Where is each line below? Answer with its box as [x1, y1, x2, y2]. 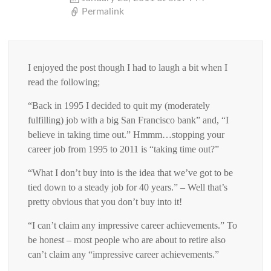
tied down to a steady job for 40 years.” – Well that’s [28, 181, 228, 192]
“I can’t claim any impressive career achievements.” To [28, 220, 238, 230]
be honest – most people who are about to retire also [28, 234, 226, 245]
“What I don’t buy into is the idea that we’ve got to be [28, 167, 233, 178]
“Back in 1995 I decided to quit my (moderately [28, 100, 211, 111]
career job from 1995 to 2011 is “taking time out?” [28, 143, 220, 154]
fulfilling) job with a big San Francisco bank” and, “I [28, 114, 229, 125]
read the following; [28, 76, 100, 87]
